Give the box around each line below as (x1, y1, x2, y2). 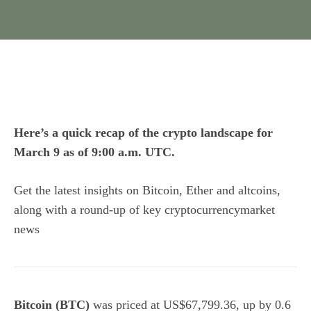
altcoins (238, 183, 277, 197)
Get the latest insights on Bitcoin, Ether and (14, 183, 238, 197)
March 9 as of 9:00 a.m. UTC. (14, 145, 175, 159)
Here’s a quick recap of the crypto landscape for (14, 126, 273, 140)
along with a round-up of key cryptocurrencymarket (14, 203, 275, 217)
